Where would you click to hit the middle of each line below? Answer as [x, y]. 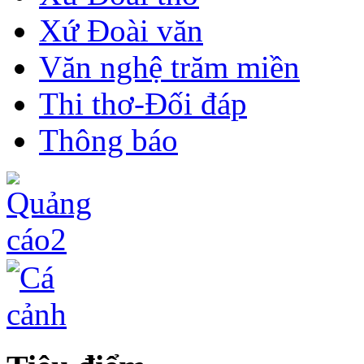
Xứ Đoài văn [121, 31]
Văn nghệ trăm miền [169, 67]
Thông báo [108, 141]
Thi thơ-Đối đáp [143, 104]
